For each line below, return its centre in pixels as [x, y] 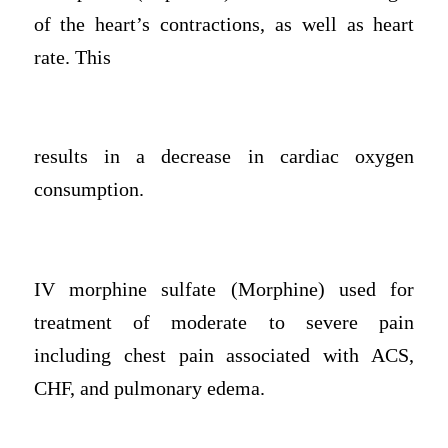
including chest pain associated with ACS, [224, 355]
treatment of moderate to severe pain [224, 322]
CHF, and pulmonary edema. [149, 388]
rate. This [72, 58]
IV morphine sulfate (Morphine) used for [224, 289]
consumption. [88, 190]
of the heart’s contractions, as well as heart [224, 25]
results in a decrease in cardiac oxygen [224, 157]
